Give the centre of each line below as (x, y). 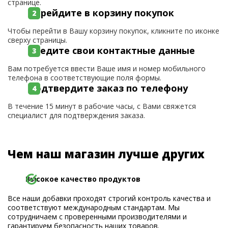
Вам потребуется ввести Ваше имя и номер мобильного (107, 68)
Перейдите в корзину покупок (101, 13)
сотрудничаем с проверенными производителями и (97, 217)
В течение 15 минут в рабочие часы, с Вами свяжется (102, 106)
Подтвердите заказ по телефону (108, 88)
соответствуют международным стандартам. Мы (94, 207)
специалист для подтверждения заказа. (76, 115)
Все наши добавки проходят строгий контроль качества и (109, 198)
